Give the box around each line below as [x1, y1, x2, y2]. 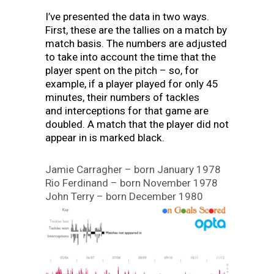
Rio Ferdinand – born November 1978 [45, 176, 218, 189]
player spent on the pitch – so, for [45, 64, 199, 76]
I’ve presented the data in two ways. [45, 10, 209, 23]
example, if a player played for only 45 [45, 77, 218, 90]
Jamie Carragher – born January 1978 [45, 163, 221, 176]
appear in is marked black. [45, 131, 165, 144]
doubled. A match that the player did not [45, 117, 229, 130]
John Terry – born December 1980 [45, 190, 203, 202]
